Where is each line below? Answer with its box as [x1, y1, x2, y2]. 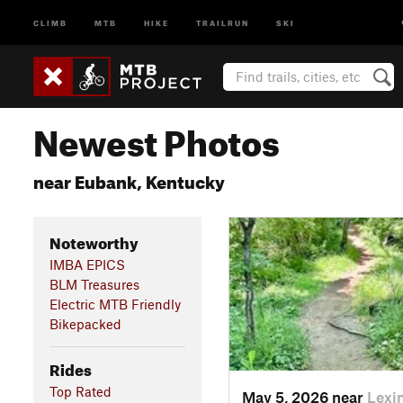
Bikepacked [49, 315, 121, 332]
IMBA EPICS [49, 255, 125, 273]
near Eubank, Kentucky [33, 166, 225, 193]
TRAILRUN [196, 16, 249, 28]
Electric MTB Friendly [49, 295, 181, 312]
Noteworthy [49, 228, 139, 253]
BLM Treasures [49, 275, 139, 292]
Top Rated [49, 382, 112, 399]
